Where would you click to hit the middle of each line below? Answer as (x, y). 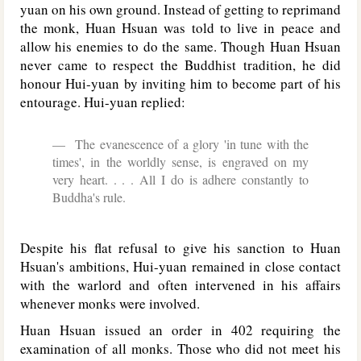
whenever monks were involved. (110, 303)
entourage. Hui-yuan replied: (103, 102)
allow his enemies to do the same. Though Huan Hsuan (180, 46)
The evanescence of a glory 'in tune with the (189, 144)
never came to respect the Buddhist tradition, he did (180, 65)
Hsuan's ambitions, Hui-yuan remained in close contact (180, 266)
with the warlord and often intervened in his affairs (180, 285)
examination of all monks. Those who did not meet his (180, 349)
